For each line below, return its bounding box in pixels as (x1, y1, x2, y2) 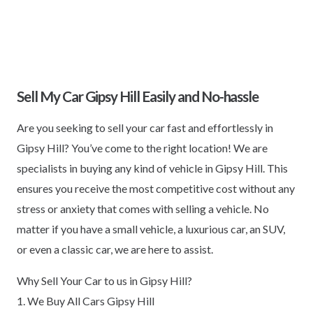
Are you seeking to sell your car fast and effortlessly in (17, 121, 273, 135)
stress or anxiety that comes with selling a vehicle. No (17, 202, 269, 216)
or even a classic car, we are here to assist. (17, 242, 213, 256)
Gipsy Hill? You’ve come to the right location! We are (17, 141, 268, 155)
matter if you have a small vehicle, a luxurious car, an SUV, (17, 222, 285, 236)
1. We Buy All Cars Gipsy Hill (17, 294, 154, 308)
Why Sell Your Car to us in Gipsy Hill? (17, 274, 192, 288)
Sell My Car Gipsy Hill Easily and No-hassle (17, 87, 259, 105)
